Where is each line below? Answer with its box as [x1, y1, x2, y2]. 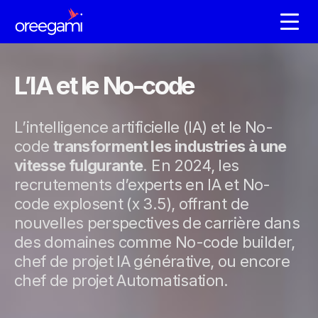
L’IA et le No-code [14, 70, 194, 101]
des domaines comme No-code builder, [14, 233, 295, 252]
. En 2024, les [143, 156, 239, 175]
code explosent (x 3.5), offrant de [14, 194, 249, 214]
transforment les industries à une [53, 137, 287, 156]
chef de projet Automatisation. [14, 271, 229, 290]
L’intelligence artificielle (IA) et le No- [14, 118, 273, 137]
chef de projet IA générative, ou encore [14, 252, 290, 271]
